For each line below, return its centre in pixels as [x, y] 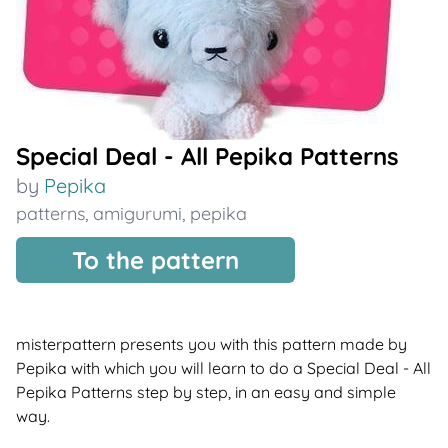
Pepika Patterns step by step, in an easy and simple [206, 392]
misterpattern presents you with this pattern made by [211, 344]
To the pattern [155, 260]
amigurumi [137, 213]
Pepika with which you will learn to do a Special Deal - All [223, 368]
